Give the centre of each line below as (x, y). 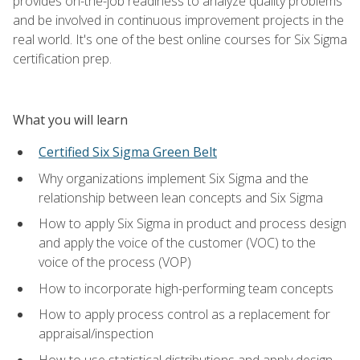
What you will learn (70, 119)
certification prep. (62, 58)
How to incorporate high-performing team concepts (186, 288)
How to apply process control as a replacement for (184, 315)
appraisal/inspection (96, 334)
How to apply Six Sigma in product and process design (192, 224)
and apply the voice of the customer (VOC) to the (177, 243)
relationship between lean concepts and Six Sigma (181, 197)
